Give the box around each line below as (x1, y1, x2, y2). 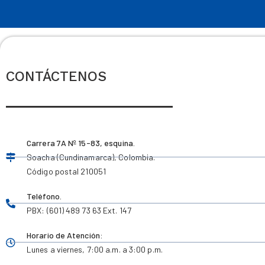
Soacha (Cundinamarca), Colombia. (27, 151, 156, 162)
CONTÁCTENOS (6, 69, 106, 85)
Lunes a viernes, (27, 244, 87, 254)
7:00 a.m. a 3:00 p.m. (86, 244, 163, 254)
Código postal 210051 (27, 166, 106, 176)
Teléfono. (27, 190, 62, 201)
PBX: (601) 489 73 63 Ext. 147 (27, 205, 131, 215)
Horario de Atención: (27, 230, 103, 240)
